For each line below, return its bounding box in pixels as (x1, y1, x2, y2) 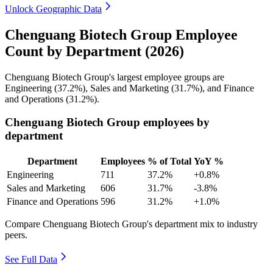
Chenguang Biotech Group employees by (5, 116, 210, 129)
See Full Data (5, 254, 57, 265)
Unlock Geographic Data (5, 3, 102, 14)
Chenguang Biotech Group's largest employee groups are (5, 71, 224, 82)
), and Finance (199, 82, 254, 93)
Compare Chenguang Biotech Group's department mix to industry (5, 219, 258, 230)
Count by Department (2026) (5, 43, 184, 59)
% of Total (147, 156, 191, 167)
